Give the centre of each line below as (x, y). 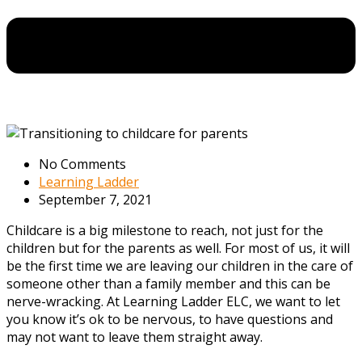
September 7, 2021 (95, 199)
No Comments (82, 164)
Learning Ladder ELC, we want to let (232, 301)
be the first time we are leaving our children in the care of (180, 265)
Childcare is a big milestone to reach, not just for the (165, 230)
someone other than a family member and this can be (168, 283)
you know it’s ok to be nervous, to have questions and (170, 319)
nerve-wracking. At (63, 301)
